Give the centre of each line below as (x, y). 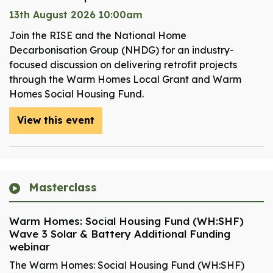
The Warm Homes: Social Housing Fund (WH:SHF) (127, 265)
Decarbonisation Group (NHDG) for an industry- (122, 50)
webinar (30, 247)
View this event (56, 120)
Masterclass (61, 188)
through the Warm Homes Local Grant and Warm (125, 80)
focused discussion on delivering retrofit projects (123, 65)
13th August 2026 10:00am (76, 15)
